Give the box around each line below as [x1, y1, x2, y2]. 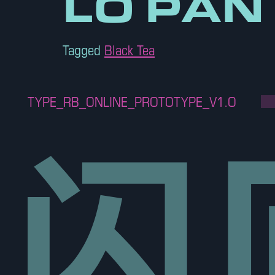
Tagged [63, 41, 104, 60]
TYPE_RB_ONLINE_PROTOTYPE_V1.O [28, 92, 236, 111]
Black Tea [104, 41, 155, 60]
